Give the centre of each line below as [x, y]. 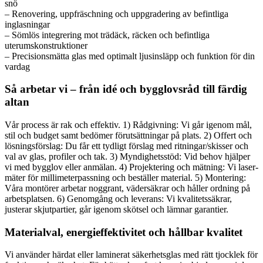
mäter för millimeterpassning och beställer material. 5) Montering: [125, 178]
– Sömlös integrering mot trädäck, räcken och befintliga [107, 35]
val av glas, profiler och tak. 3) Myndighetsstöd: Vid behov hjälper [127, 156]
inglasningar [27, 24]
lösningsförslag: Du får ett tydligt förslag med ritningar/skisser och [127, 146]
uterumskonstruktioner [46, 45]
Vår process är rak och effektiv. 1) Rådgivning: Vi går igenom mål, [128, 125]
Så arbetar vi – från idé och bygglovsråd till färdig [126, 89]
